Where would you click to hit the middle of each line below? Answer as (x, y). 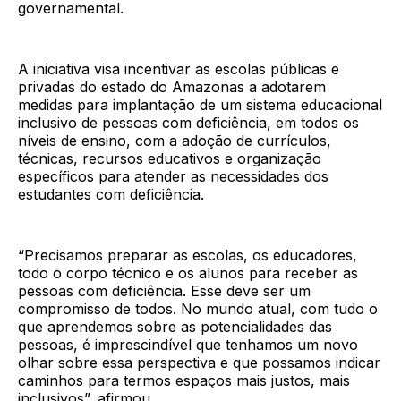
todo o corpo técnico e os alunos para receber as (188, 273)
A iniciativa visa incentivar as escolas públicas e (179, 69)
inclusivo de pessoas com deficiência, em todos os (188, 123)
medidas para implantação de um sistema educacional (200, 105)
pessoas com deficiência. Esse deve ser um (164, 291)
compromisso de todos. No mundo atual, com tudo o (198, 309)
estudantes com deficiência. (111, 195)
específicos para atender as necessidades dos (173, 177)
